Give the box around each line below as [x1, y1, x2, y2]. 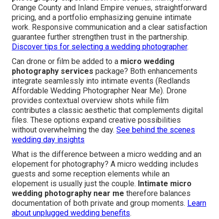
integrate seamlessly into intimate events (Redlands [12, 76, 190, 86]
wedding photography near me [12, 189, 124, 198]
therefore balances [124, 189, 191, 198]
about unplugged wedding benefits [12, 208, 130, 218]
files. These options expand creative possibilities [12, 115, 181, 125]
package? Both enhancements [93, 66, 197, 76]
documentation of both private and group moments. [12, 198, 187, 208]
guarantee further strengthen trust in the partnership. [12, 32, 189, 42]
